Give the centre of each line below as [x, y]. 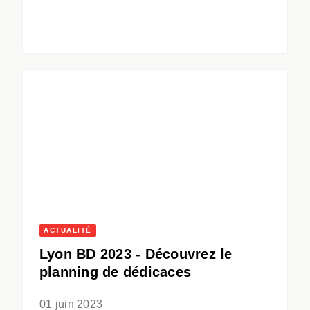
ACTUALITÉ [68, 230]
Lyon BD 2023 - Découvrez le [136, 254]
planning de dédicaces [116, 272]
